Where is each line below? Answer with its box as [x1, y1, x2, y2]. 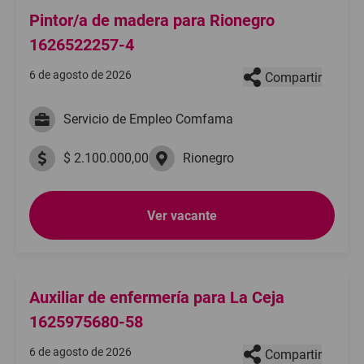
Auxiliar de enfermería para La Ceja [29, 288, 284, 307]
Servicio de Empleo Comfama [63, 111, 233, 127]
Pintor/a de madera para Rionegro [29, 11, 275, 30]
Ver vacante [147, 207, 217, 223]
